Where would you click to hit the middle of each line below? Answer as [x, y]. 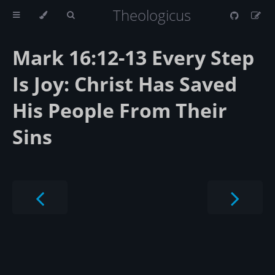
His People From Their [120, 110]
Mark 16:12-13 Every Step [133, 58]
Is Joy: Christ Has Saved [125, 84]
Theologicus [152, 15]
